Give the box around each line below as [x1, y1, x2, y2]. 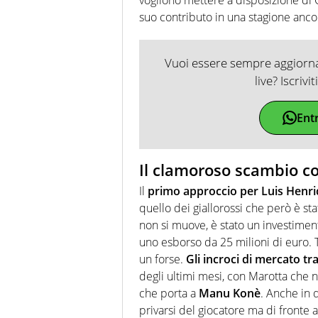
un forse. [139, 251, 186, 268]
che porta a [139, 285, 199, 302]
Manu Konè [199, 285, 261, 302]
